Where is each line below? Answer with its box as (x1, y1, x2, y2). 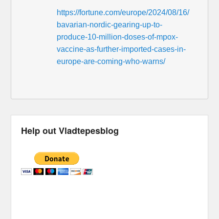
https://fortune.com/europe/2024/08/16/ (57, 8, 190, 17)
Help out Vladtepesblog (21, 124, 119, 137)
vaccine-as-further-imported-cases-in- (57, 45, 186, 53)
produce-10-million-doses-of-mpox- (57, 33, 178, 41)
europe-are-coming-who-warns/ (57, 57, 166, 66)
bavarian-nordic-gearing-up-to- (57, 21, 163, 29)
